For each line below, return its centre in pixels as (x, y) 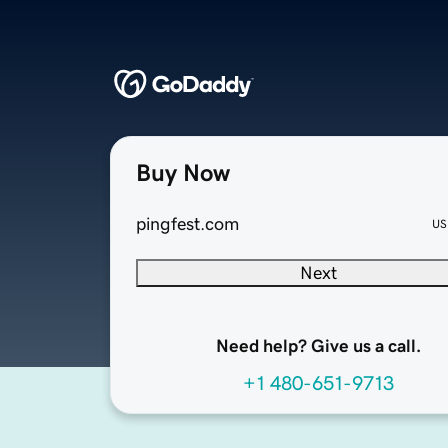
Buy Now (183, 173)
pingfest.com (187, 224)
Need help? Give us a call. (318, 346)
